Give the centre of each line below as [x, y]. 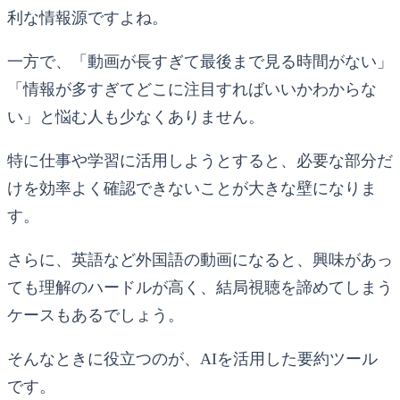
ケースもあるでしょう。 [96, 315]
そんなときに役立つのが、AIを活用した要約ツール [192, 358]
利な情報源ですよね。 [87, 17]
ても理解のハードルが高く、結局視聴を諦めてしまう [200, 287]
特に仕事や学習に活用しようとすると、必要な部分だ [200, 160]
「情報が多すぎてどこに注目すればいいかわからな [192, 89]
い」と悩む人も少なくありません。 [136, 117]
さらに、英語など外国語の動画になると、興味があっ [200, 259]
